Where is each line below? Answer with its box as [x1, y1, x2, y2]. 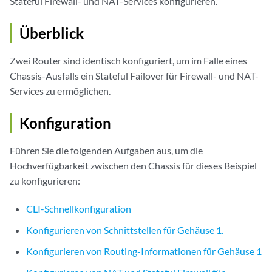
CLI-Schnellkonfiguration [26, 203, 132, 214]
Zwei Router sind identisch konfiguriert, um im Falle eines [10, 55, 247, 66]
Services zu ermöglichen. [10, 85, 110, 97]
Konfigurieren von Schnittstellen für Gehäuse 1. [26, 224, 224, 236]
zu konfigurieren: [10, 175, 80, 186]
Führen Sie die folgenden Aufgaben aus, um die [10, 144, 203, 156]
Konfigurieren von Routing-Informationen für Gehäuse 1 [26, 245, 262, 257]
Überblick [19, 24, 84, 42]
